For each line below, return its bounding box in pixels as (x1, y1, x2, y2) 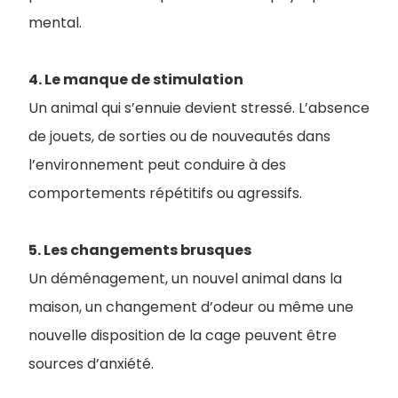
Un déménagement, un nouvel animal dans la (28, 268, 342, 289)
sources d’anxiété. (28, 354, 154, 374)
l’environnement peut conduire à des (28, 155, 286, 175)
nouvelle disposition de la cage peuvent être (28, 325, 337, 346)
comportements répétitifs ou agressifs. (28, 183, 302, 203)
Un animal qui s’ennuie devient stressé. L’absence (28, 98, 370, 118)
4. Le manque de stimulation (28, 69, 243, 90)
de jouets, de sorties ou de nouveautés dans (28, 126, 330, 147)
